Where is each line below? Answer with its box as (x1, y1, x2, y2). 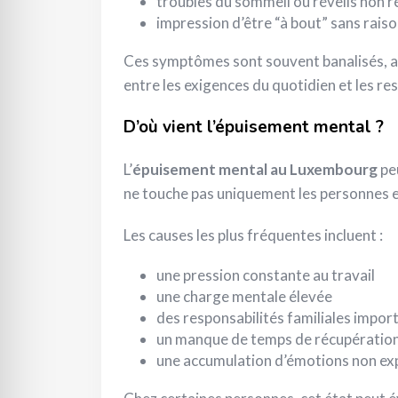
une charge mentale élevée (156, 287, 332, 306)
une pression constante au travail (156, 266, 375, 285)
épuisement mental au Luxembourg (132, 160, 378, 179)
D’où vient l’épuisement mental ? (123, 115, 384, 139)
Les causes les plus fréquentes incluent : (123, 226, 383, 245)
